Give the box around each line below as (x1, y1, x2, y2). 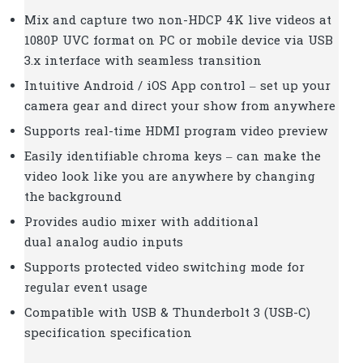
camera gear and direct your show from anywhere (24, 97, 335, 116)
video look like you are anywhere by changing (24, 168, 315, 186)
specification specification (24, 324, 192, 343)
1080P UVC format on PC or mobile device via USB (24, 32, 333, 50)
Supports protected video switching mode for (24, 258, 305, 277)
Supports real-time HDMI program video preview (24, 122, 327, 141)
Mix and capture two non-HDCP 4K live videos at (24, 11, 331, 30)
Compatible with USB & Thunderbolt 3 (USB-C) (24, 304, 310, 322)
